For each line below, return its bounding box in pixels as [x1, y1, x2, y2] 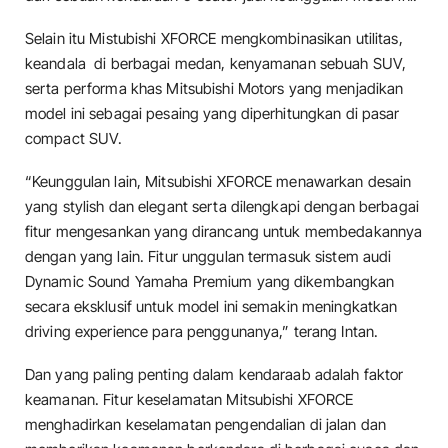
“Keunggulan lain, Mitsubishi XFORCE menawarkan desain [25, 171, 412, 191]
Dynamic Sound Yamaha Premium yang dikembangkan [25, 271, 395, 291]
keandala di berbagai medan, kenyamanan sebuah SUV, [25, 53, 407, 73]
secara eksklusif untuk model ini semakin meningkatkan [25, 296, 398, 316]
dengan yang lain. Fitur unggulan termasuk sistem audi [25, 246, 392, 266]
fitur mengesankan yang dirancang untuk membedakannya [25, 221, 423, 241]
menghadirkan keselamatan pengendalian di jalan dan [25, 415, 387, 435]
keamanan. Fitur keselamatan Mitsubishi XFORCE [25, 390, 354, 410]
